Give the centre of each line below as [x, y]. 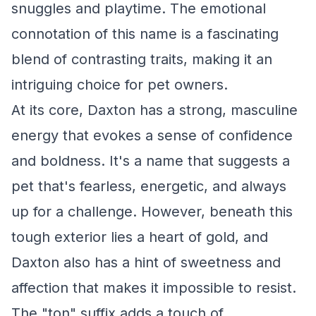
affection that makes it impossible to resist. [154, 288]
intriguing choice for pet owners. [120, 85]
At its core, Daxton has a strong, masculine [154, 110]
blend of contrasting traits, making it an [142, 59]
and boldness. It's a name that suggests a [151, 161]
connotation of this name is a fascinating [145, 34]
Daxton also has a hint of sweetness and [146, 262]
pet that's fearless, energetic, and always [149, 186]
